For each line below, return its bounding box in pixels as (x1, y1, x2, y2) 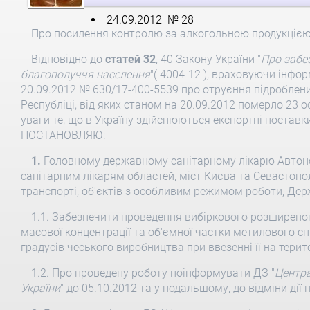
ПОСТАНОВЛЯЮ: (20, 129, 105, 142)
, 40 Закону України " (155, 53, 261, 66)
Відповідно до (30, 53, 105, 66)
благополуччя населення (20, 68, 150, 81)
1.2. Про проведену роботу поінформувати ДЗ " (30, 266, 275, 280)
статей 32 (104, 53, 156, 66)
